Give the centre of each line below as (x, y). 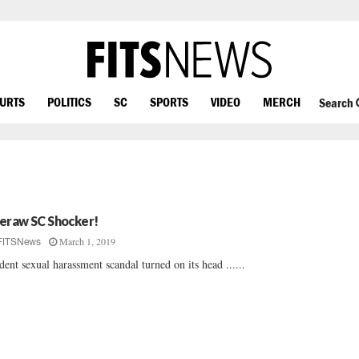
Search (337, 103)
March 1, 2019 (88, 241)
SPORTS (169, 101)
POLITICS (69, 101)
